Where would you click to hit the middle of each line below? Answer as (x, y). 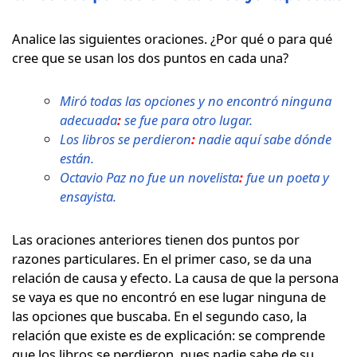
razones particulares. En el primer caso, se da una (162, 258)
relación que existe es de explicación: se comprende (169, 335)
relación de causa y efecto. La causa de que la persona (175, 277)
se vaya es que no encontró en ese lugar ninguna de (169, 296)
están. (77, 158)
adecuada (88, 120)
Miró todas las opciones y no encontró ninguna (196, 100)
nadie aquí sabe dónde (263, 139)
